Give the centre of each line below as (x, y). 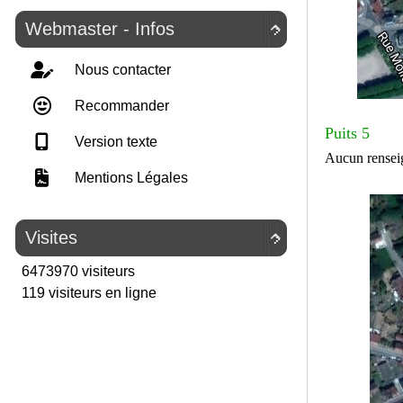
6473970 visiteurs (76, 271)
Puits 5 (347, 134)
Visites (51, 237)
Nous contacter (121, 70)
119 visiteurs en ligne (87, 293)
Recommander (120, 106)
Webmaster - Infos (100, 29)
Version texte (114, 142)
